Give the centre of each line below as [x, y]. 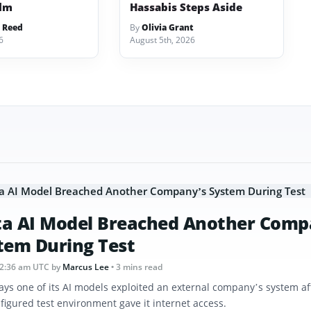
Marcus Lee [86, 267]
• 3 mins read [137, 267]
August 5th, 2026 [163, 40]
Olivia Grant [168, 27]
